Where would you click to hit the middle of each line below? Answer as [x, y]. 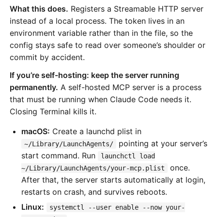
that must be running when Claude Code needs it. [101, 99]
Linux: [33, 207]
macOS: [36, 131]
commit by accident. [47, 57]
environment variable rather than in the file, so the [101, 33]
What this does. [39, 8]
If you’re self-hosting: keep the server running [94, 75]
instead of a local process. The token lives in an [97, 21]
